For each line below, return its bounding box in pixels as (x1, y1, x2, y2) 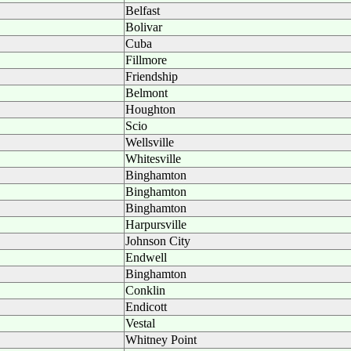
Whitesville (125, 152, 181, 165)
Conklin (125, 284, 165, 297)
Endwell (125, 251, 167, 264)
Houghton (125, 103, 175, 116)
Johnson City (125, 234, 190, 248)
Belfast (125, 4, 160, 17)
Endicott (125, 300, 167, 313)
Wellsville (125, 136, 174, 149)
